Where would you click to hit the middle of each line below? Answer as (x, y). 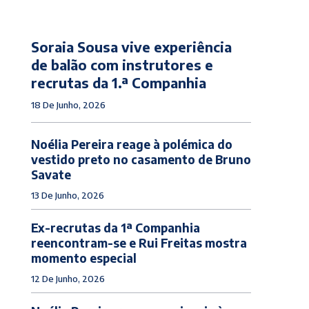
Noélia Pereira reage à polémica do (131, 144)
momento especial (83, 258)
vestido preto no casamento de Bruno (141, 159)
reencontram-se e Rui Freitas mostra (139, 242)
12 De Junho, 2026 (68, 278)
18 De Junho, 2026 (68, 104)
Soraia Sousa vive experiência (131, 46)
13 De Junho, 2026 (67, 195)
